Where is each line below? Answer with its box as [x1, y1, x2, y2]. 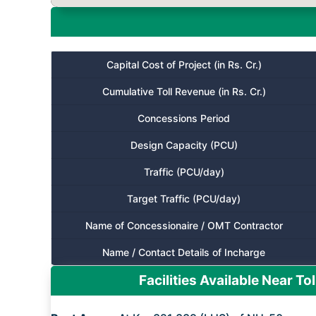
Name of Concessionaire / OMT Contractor [85, 219, 283, 231]
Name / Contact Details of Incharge [102, 246, 265, 258]
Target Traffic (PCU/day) [127, 193, 241, 205]
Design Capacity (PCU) [130, 139, 238, 151]
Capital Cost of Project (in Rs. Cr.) [106, 59, 262, 71]
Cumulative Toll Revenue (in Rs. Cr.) [102, 85, 266, 97]
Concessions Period [138, 112, 230, 124]
